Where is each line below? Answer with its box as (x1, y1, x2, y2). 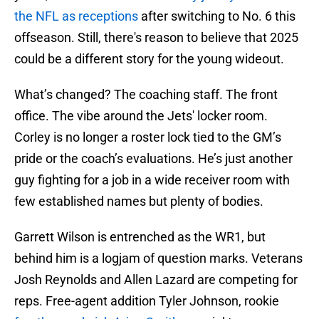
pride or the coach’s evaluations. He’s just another (14, 151, 293, 167)
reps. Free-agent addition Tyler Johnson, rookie (14, 293, 279, 309)
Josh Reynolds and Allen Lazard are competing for (14, 272, 298, 288)
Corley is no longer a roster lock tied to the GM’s (14, 130, 281, 145)
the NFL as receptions (14, 9, 138, 24)
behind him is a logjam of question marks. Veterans (14, 251, 303, 266)
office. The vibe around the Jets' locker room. (14, 108, 268, 124)
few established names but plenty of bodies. (14, 194, 263, 209)
